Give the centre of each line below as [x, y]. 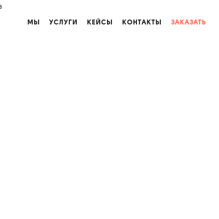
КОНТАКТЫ [142, 22]
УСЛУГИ [64, 22]
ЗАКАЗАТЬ [189, 22]
